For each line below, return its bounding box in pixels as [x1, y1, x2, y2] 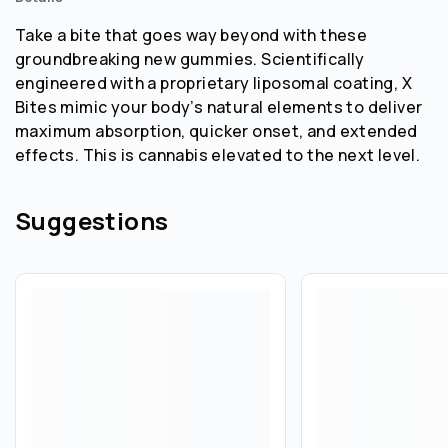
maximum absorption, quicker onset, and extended [15, 119, 418, 142]
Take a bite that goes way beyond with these [15, 23, 368, 46]
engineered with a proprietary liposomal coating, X [15, 71, 412, 94]
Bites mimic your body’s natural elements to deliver [15, 95, 423, 118]
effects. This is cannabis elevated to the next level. [15, 143, 421, 166]
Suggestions [15, 203, 169, 237]
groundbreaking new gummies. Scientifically [15, 47, 365, 70]
